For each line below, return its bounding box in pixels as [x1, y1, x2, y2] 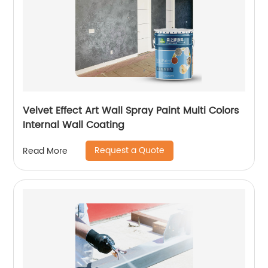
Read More [23, 144, 68, 158]
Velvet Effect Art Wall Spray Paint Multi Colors [23, 103, 239, 119]
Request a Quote [95, 144, 165, 158]
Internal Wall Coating [23, 117, 125, 133]
